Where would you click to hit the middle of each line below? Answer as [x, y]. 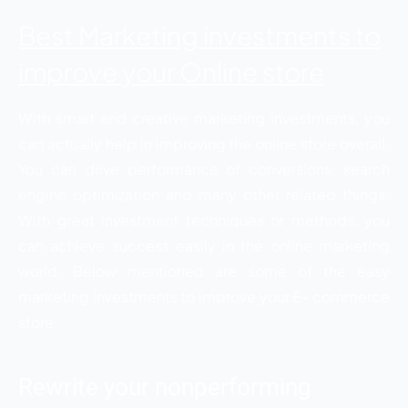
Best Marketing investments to [199, 35]
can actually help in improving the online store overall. [204, 143]
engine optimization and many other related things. [204, 194]
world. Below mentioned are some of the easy [204, 270]
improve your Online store [171, 71]
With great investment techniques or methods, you [204, 219]
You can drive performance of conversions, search [204, 168]
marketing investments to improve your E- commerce [204, 296]
